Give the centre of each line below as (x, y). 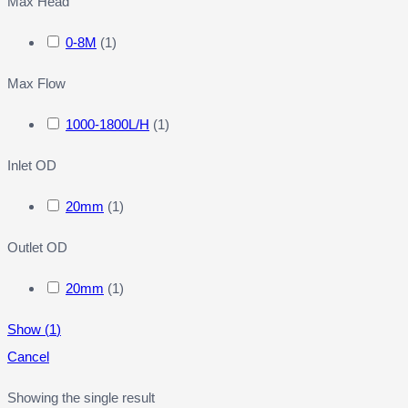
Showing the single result (81, 398)
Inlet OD (32, 166)
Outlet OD (37, 248)
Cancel (28, 357)
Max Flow (36, 84)
